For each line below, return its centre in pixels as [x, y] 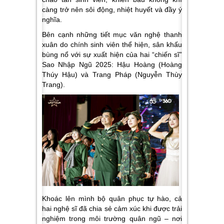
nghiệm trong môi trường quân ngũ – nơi [112, 218]
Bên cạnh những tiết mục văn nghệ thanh [112, 34]
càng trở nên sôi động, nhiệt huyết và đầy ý [112, 9]
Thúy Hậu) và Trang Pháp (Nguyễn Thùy [112, 74]
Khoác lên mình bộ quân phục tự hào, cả [112, 198]
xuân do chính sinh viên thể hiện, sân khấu [112, 44]
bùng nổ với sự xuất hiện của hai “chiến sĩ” [112, 54]
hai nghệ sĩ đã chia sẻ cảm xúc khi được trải [112, 208]
